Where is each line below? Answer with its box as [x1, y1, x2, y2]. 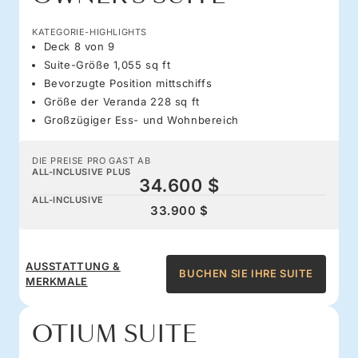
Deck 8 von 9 [43, 39, 115, 53]
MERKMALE [26, 274, 88, 288]
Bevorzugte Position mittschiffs [43, 76, 213, 89]
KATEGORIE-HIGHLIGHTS [32, 26, 147, 38]
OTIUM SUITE [32, 318, 197, 350]
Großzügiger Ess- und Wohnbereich [43, 113, 239, 126]
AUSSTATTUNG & [26, 259, 121, 272]
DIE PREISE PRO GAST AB [32, 154, 151, 166]
